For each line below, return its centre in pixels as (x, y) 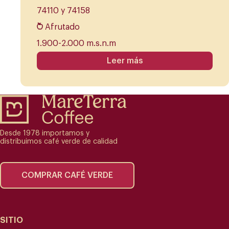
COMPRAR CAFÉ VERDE (67, 176)
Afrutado (62, 27)
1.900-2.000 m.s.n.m (76, 44)
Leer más (125, 61)
